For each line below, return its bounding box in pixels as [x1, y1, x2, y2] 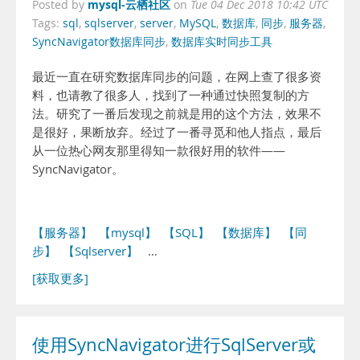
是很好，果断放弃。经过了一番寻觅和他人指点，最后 [32, 125, 321, 140]
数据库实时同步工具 [171, 35, 272, 49]
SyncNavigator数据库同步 [32, 35, 166, 49]
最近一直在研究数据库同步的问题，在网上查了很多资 [32, 69, 321, 84]
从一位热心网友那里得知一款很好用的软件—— [32, 143, 285, 158]
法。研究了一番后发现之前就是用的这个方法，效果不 [32, 106, 321, 121]
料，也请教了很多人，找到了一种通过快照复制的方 [32, 88, 309, 103]
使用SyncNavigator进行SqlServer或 [32, 333, 316, 357]
